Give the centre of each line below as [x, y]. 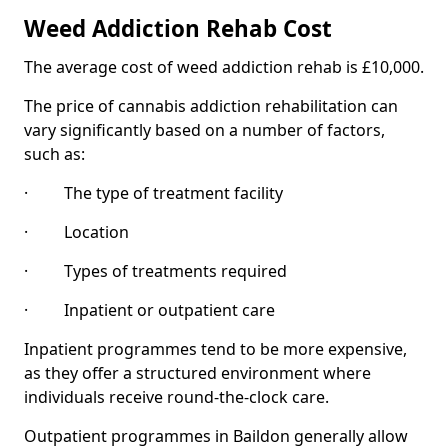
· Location [76, 232]
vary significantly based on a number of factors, [204, 130]
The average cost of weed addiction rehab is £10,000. [224, 67]
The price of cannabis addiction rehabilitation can [211, 106]
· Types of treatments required [155, 271]
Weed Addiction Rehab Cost [178, 28]
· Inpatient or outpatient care [149, 310]
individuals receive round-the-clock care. [176, 397]
